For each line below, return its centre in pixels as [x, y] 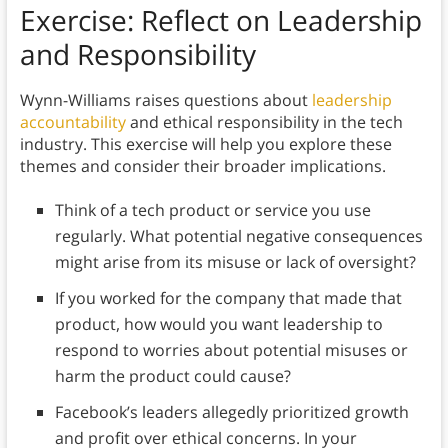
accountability [72, 122]
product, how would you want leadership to [218, 324]
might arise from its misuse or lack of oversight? [235, 262]
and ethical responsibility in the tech [264, 122]
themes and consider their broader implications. [202, 166]
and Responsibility [137, 54]
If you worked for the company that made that [228, 298]
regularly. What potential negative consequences [238, 236]
